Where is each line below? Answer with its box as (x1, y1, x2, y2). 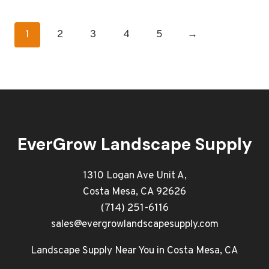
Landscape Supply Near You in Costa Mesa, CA (31, 244, 238, 258)
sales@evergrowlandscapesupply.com (50, 218, 219, 231)
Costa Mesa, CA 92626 (83, 186, 186, 199)
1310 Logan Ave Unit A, (82, 169, 187, 183)
